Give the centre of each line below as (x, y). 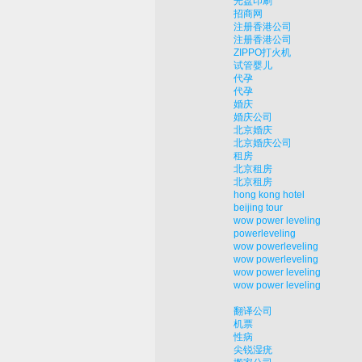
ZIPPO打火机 (262, 53)
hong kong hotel (269, 195)
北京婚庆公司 (263, 143)
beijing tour (258, 208)
